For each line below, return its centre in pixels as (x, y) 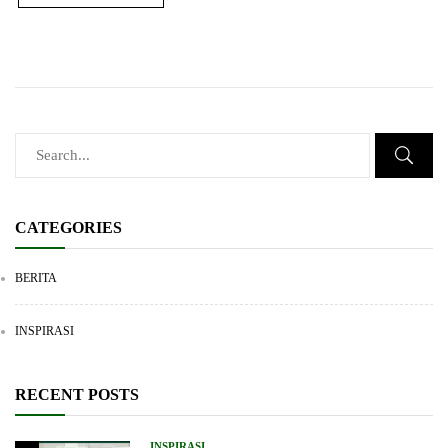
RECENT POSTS (77, 395)
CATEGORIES (68, 228)
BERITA (36, 278)
